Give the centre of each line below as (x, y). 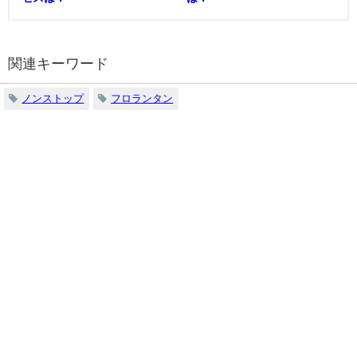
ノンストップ (53, 98)
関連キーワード (58, 63)
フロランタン (142, 98)
